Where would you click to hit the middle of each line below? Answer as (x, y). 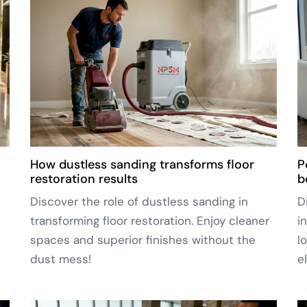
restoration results (84, 179)
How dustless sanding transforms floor (142, 165)
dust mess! (61, 259)
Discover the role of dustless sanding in (139, 202)
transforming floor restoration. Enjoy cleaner (150, 221)
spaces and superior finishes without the (143, 240)
